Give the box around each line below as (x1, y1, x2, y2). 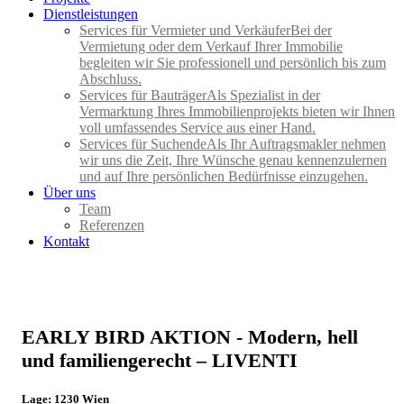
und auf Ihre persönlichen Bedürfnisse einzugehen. (79, 169, 368, 184)
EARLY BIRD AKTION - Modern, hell (22, 326, 358, 349)
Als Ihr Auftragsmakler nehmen (207, 136, 386, 151)
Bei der (290, 23, 332, 38)
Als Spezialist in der (207, 87, 320, 103)
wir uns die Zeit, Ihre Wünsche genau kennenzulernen (79, 152, 387, 168)
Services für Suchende (79, 136, 207, 151)
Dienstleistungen (43, 6, 138, 22)
